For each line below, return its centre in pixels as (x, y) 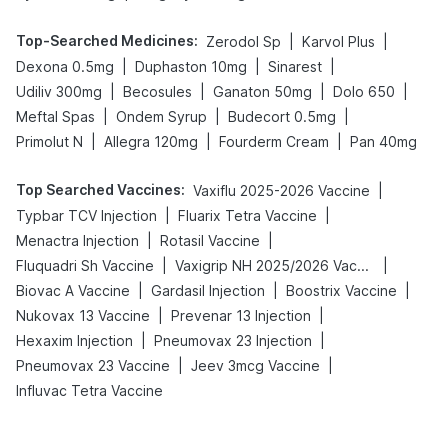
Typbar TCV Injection (86, 215)
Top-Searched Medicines (105, 40)
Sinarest (295, 66)
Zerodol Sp (243, 41)
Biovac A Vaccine (73, 290)
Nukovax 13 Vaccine (83, 315)
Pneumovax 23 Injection (233, 340)
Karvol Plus (338, 41)
